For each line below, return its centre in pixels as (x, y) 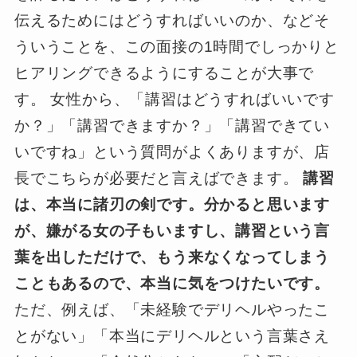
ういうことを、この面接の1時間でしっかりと (177, 46)
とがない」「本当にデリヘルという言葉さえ (172, 335)
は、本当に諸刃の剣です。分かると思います (172, 204)
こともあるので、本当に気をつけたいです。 (172, 283)
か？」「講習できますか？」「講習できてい (172, 125)
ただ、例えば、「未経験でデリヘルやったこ (172, 309)
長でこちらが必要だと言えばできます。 (159, 178)
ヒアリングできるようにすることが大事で (164, 73)
